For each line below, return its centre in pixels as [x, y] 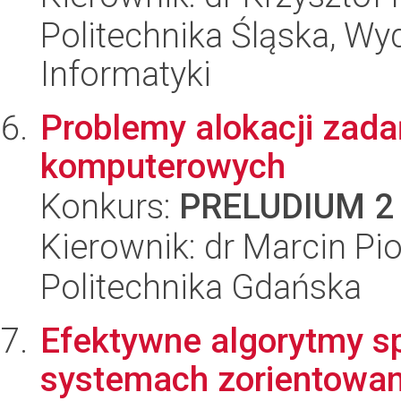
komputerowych [163, 166]
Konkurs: [110, 206]
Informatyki [126, 74]
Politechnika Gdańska [201, 287]
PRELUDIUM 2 [286, 206]
